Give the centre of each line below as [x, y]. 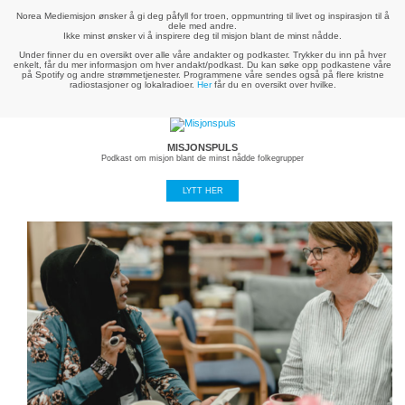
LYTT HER [202, 191]
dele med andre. [202, 25]
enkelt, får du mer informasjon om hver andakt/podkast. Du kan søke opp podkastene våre [202, 64]
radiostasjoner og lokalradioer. [133, 84]
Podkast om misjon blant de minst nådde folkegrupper [202, 158]
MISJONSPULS [202, 147]
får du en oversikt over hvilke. [273, 84]
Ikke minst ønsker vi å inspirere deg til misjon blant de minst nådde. [202, 35]
